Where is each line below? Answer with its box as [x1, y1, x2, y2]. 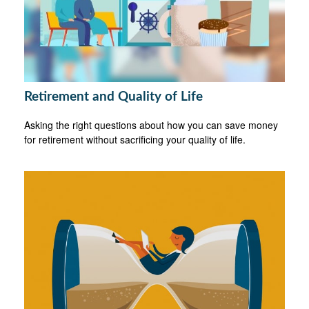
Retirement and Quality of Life [24, 90, 203, 103]
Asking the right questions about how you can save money [24, 117, 278, 132]
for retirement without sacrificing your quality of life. [24, 132, 246, 146]
